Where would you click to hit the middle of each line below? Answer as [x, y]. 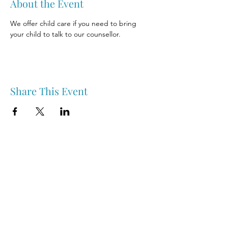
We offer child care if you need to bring [74, 23]
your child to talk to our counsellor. [65, 34]
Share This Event [49, 91]
